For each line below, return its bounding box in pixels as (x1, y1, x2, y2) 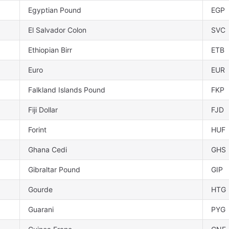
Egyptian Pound (28, 6, 81, 15)
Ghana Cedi (28, 145, 67, 154)
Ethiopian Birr (28, 45, 72, 55)
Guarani (28, 205, 54, 214)
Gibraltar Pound (28, 165, 80, 174)
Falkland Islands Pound (28, 85, 105, 95)
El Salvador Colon (28, 26, 86, 35)
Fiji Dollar (28, 105, 58, 114)
